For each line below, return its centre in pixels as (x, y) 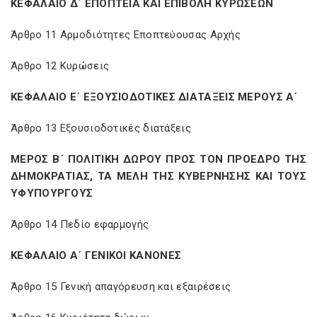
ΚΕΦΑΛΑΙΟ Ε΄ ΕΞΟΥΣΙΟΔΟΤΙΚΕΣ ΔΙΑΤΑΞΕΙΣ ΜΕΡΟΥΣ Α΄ (154, 97)
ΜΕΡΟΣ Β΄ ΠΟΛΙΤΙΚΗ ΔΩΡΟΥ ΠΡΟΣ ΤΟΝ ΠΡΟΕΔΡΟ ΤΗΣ (158, 159)
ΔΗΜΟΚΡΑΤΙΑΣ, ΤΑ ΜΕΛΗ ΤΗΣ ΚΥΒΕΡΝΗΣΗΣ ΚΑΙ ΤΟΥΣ (158, 176)
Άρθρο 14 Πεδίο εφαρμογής (80, 224)
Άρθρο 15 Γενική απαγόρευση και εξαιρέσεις (121, 287)
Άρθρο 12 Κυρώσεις (60, 66)
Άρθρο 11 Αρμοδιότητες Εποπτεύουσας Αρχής (126, 35)
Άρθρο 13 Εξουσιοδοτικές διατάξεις (101, 128)
